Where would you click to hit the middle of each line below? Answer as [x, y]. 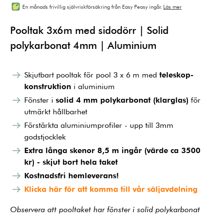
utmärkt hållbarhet [55, 111]
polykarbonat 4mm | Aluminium [83, 45]
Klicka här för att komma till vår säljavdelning [111, 189]
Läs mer [172, 7]
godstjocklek [45, 137]
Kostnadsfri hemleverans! [71, 175]
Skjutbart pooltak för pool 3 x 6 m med [92, 75]
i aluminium [93, 86]
